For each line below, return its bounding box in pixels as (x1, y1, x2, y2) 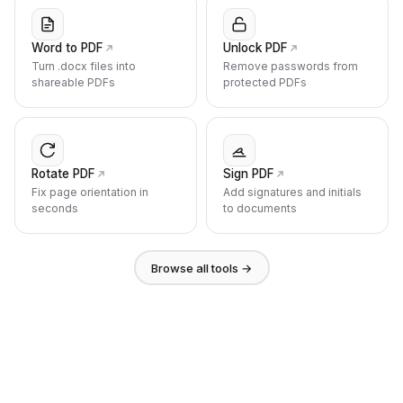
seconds (31, 201, 78, 215)
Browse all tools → (151, 260, 252, 275)
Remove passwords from (223, 59, 358, 73)
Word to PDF (31, 40, 103, 55)
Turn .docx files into (31, 59, 136, 73)
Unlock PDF (223, 40, 288, 55)
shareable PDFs (31, 76, 115, 89)
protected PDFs (223, 76, 307, 89)
